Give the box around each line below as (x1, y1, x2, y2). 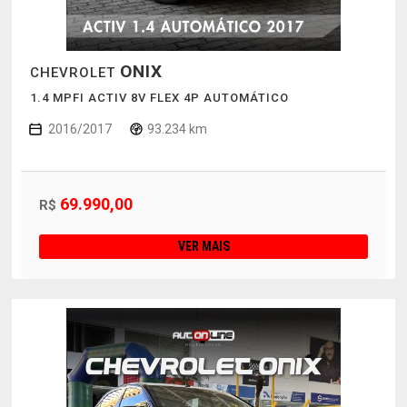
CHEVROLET (29, 65, 120, 82)
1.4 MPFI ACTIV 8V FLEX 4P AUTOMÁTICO (29, 91, 289, 105)
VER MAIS (177, 239, 230, 254)
